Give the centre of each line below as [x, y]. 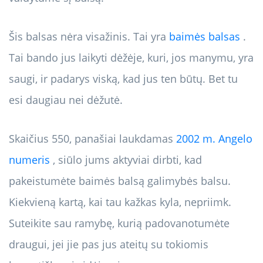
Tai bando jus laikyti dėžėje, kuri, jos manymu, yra [131, 58]
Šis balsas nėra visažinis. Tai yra [89, 37]
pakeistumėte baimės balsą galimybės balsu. [120, 181]
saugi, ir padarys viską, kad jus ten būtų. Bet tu [123, 79]
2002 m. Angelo [214, 139]
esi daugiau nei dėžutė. [66, 100]
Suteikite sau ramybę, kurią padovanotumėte [119, 223]
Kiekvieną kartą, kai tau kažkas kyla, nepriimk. [120, 202]
